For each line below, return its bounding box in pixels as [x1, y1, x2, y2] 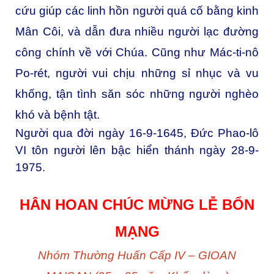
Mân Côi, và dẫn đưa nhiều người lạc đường [15, 24, 259, 38]
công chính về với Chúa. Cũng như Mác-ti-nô [15, 45, 259, 59]
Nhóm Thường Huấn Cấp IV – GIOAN [38, 249, 236, 262]
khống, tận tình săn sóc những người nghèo [15, 87, 259, 100]
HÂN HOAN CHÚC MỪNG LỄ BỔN [20, 196, 254, 213]
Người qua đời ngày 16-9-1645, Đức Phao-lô [15, 126, 259, 139]
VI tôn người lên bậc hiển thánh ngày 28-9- [15, 143, 259, 157]
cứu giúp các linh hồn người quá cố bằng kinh [15, 4, 259, 17]
